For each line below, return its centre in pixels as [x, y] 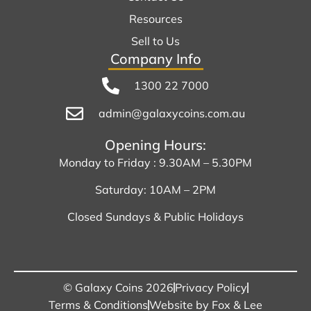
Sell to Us [155, 41]
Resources [155, 18]
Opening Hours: [155, 144]
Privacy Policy [211, 287]
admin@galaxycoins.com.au [171, 113]
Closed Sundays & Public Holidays [155, 217]
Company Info [155, 58]
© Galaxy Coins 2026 [118, 287]
